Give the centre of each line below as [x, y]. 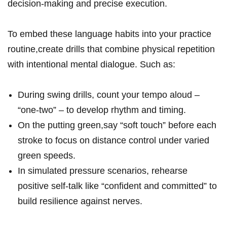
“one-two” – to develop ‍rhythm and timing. [102, 110]
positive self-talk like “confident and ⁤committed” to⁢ [117, 186]
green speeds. [47, 156]
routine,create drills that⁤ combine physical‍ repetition [111, 49]
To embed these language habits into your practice [109, 34]
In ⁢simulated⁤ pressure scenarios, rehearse [103, 171]
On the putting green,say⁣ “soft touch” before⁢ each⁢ [117, 125]
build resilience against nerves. [80, 201]
